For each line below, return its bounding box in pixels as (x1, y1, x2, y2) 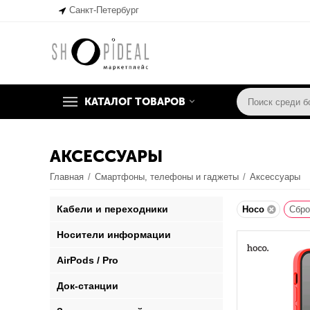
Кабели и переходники (57, 203, 169, 215)
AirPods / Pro (57, 255, 119, 266)
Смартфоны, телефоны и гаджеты (95, 172, 239, 182)
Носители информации (57, 229, 172, 240)
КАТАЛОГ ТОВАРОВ (84, 95, 185, 108)
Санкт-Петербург (69, 5, 140, 15)
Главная (50, 172, 84, 182)
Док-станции (57, 280, 119, 291)
